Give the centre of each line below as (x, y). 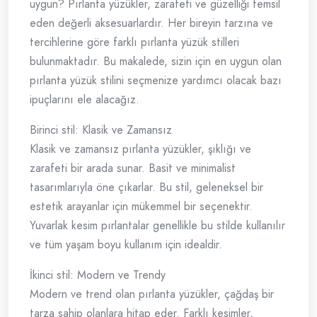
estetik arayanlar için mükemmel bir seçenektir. (141, 207)
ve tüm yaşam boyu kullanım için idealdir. (126, 245)
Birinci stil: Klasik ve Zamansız (101, 130)
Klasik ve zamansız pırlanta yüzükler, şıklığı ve (140, 149)
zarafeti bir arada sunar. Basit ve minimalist (133, 168)
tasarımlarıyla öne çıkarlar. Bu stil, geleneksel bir (146, 188)
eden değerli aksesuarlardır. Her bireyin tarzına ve (151, 23)
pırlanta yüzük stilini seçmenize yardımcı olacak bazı (156, 81)
